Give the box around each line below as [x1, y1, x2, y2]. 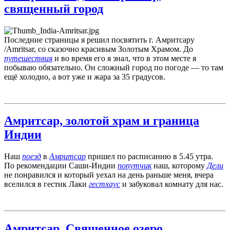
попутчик [118, 161, 151, 170]
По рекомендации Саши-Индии [4, 161, 118, 170]
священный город [4, 2, 103, 15]
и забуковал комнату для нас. [120, 180, 223, 189]
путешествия [4, 53, 52, 63]
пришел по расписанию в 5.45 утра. [86, 152, 213, 161]
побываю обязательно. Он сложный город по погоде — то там [4, 63, 223, 72]
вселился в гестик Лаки [4, 180, 89, 189]
